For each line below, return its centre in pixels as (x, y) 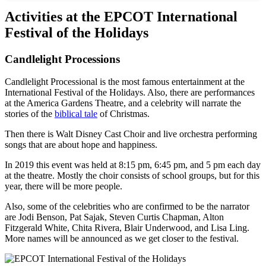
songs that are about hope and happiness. (81, 145)
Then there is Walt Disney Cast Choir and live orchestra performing (131, 134)
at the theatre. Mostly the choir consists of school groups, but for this (132, 176)
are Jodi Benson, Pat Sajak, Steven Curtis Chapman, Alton (114, 217)
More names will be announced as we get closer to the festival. (122, 239)
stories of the (30, 114)
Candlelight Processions (62, 59)
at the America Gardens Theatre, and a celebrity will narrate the (123, 103)
